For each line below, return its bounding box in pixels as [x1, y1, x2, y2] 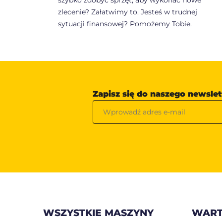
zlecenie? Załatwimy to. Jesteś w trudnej [58, 7, 197, 17]
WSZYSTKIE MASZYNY [43, 207, 154, 219]
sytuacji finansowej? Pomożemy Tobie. [58, 19, 192, 29]
